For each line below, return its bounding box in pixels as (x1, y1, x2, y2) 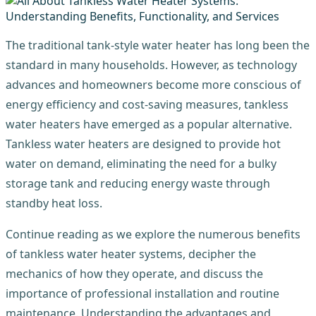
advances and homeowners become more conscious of (6, 76, 301, 92)
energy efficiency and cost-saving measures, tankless (6, 96, 288, 112)
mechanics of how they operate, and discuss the (6, 265, 263, 281)
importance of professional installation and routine (6, 285, 279, 301)
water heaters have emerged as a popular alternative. (6, 116, 292, 132)
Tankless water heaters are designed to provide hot (6, 135, 281, 152)
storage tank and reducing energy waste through (6, 175, 270, 191)
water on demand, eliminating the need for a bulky (6, 155, 276, 171)
